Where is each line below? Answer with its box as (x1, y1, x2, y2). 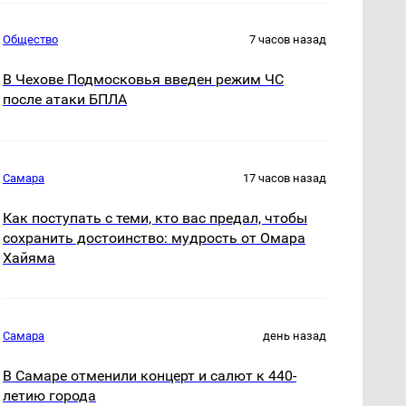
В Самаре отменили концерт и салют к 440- (3, 366, 297, 384)
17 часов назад (243, 170, 326, 185)
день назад (263, 328, 326, 343)
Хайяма (3, 248, 56, 266)
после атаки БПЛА (3, 91, 128, 109)
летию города (3, 386, 97, 404)
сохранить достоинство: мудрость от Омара (3, 228, 306, 246)
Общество (3, 33, 59, 47)
